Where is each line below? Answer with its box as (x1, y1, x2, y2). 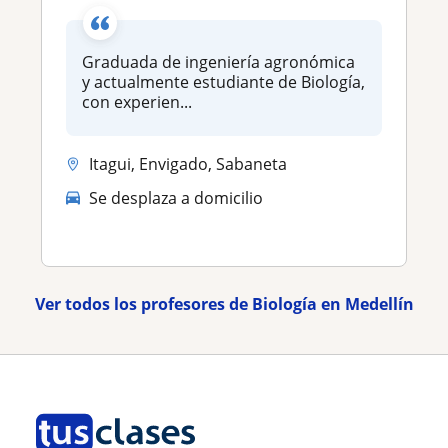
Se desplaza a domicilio (89, 186, 263, 209)
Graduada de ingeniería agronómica (82, 51, 355, 74)
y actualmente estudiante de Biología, (82, 71, 365, 94)
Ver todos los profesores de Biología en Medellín (34, 293, 414, 316)
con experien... (82, 91, 192, 114)
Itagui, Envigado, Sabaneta (89, 153, 287, 176)
